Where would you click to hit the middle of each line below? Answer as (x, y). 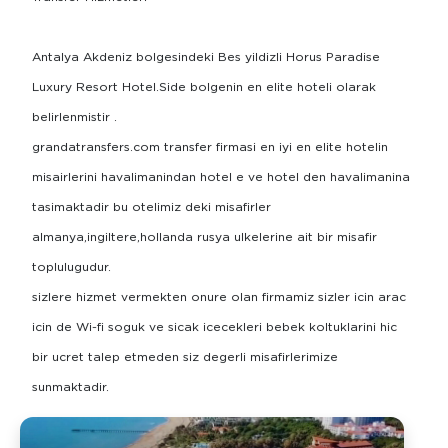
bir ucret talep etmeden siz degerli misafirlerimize (185, 356)
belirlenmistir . (74, 116)
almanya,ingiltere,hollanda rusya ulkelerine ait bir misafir (204, 236)
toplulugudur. (71, 266)
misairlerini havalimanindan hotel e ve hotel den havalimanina (221, 176)
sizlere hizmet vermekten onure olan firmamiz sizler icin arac (219, 296)
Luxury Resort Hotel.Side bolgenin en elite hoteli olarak (204, 86)
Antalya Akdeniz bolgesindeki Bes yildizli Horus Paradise (206, 56)
